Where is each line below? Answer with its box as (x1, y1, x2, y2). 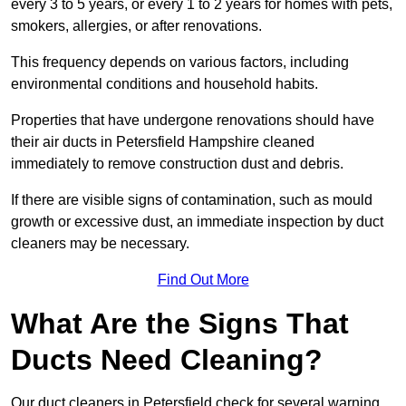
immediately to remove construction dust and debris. (11, 156, 343, 172)
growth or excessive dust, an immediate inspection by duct (11, 214, 383, 230)
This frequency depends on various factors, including (11, 54, 349, 71)
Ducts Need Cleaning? (11, 343, 323, 377)
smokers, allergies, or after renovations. (11, 18, 262, 34)
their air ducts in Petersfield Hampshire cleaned (11, 134, 314, 150)
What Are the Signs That (11, 307, 349, 341)
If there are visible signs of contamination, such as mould (11, 192, 372, 208)
